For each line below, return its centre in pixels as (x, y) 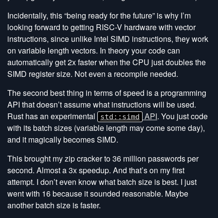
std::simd (120, 117)
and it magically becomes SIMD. (63, 139)
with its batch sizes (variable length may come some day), (106, 128)
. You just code (182, 116)
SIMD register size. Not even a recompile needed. (93, 74)
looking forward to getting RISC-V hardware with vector (101, 27)
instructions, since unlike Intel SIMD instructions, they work (108, 39)
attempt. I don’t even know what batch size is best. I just (102, 182)
